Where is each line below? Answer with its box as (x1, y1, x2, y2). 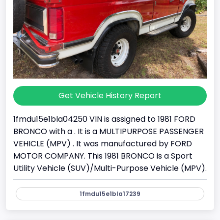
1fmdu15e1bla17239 (80, 189, 140, 198)
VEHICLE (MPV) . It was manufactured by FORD (13, 137, 192, 149)
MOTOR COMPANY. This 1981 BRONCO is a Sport (13, 150, 192, 162)
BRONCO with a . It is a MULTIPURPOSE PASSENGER (13, 125, 204, 137)
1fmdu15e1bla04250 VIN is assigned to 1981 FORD (13, 113, 195, 125)
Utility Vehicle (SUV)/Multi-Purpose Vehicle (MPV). (13, 162, 207, 174)
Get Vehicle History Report (58, 89, 162, 101)
